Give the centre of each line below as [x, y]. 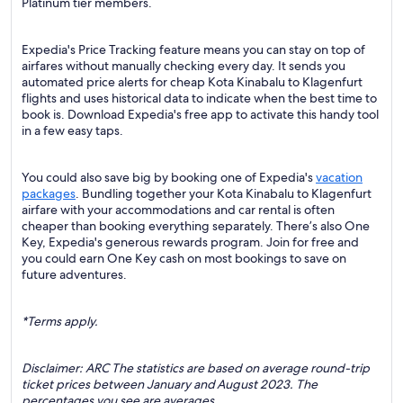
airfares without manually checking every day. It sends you [184, 66]
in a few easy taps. [72, 130]
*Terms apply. [60, 321]
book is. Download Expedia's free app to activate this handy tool [200, 114]
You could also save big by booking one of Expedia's [169, 177]
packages [49, 193]
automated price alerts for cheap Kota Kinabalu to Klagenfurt [192, 82]
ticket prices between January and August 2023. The [170, 384]
